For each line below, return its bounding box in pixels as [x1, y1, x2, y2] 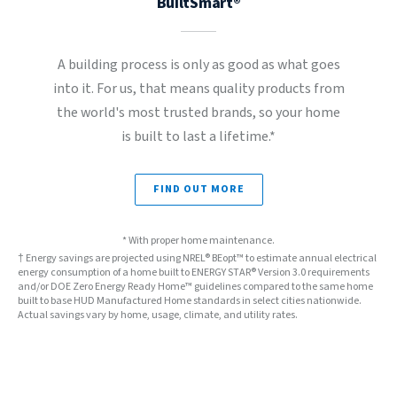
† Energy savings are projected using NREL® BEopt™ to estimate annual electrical [18, 251, 377, 266]
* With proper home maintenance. [122, 233, 275, 248]
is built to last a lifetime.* [121, 127, 276, 146]
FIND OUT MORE [152, 182, 245, 197]
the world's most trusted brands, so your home [57, 103, 340, 122]
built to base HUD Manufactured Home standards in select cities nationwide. [18, 293, 362, 308]
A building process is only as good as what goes [57, 55, 340, 74]
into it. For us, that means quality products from [52, 79, 345, 98]
